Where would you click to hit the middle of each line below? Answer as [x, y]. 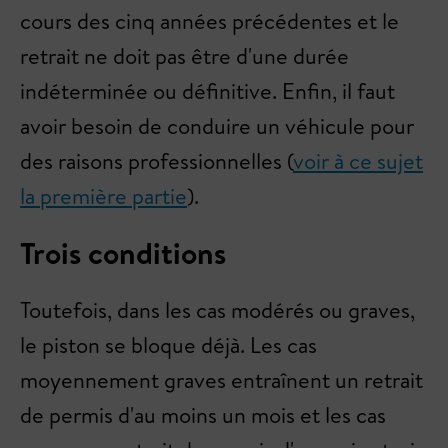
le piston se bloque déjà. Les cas [168, 345]
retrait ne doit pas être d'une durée [184, 56]
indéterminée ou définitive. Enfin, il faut [207, 91]
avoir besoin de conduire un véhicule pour [217, 126]
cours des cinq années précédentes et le [209, 21]
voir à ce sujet [358, 161]
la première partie [103, 196]
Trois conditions [123, 253]
